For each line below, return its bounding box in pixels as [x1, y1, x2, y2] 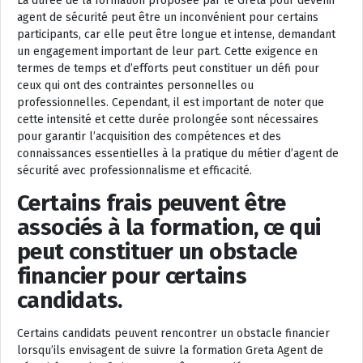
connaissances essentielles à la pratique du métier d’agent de [17, 147, 339, 160]
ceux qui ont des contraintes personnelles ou [17, 79, 254, 92]
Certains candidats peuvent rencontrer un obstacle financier [17, 327, 330, 340]
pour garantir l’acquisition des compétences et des [17, 130, 281, 143]
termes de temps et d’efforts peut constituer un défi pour [17, 62, 319, 75]
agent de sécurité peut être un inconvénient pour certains [17, 11, 318, 24]
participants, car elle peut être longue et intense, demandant [17, 28, 335, 41]
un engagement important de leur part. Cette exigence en [17, 45, 318, 58]
